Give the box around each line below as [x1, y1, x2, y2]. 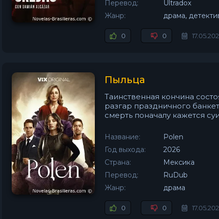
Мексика [163, 158, 195, 167]
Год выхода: [105, 145, 146, 154]
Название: [105, 132, 140, 141]
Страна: [105, 158, 131, 167]
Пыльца [105, 74, 145, 86]
